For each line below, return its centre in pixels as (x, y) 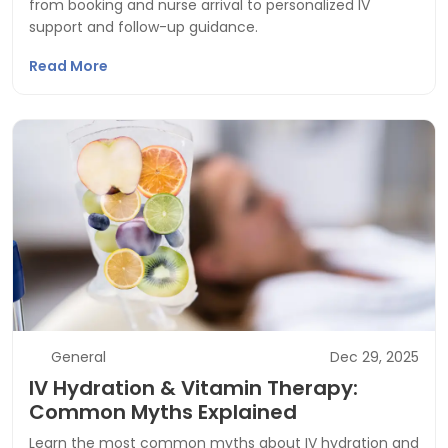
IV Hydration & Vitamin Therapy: (193, 388)
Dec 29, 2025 (374, 357)
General (78, 357)
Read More (70, 66)
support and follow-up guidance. (143, 27)
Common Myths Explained (163, 412)
